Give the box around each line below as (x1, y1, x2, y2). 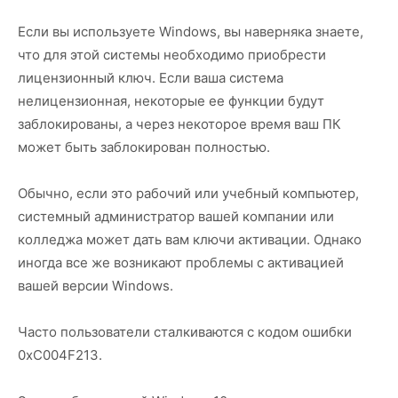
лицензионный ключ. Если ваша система (18, 68, 283, 86)
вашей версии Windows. (18, 276, 173, 294)
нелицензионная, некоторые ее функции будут (18, 92, 324, 109)
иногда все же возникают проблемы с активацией (18, 253, 344, 271)
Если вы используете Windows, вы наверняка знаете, (18, 22, 363, 40)
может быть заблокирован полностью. (18, 138, 270, 155)
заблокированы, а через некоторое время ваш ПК (18, 115, 341, 132)
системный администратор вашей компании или (18, 207, 334, 225)
